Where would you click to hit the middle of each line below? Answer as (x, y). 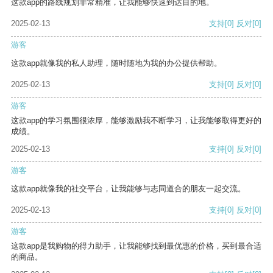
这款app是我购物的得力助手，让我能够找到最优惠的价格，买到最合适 (136, 246)
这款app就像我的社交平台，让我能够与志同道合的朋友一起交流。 (128, 189)
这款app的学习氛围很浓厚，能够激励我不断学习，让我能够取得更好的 (136, 121)
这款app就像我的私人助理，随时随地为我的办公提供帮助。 (116, 63)
